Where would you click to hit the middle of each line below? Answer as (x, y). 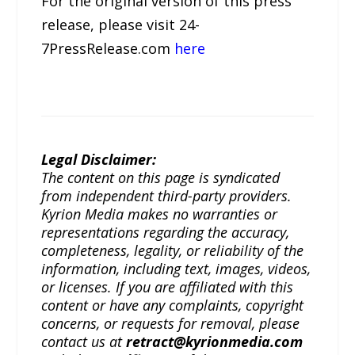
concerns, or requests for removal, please (171, 324)
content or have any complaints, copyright (173, 305)
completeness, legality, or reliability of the (173, 251)
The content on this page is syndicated (161, 178)
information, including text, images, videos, (176, 269)
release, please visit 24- (121, 25)
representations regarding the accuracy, (166, 233)
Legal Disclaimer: (99, 160)
